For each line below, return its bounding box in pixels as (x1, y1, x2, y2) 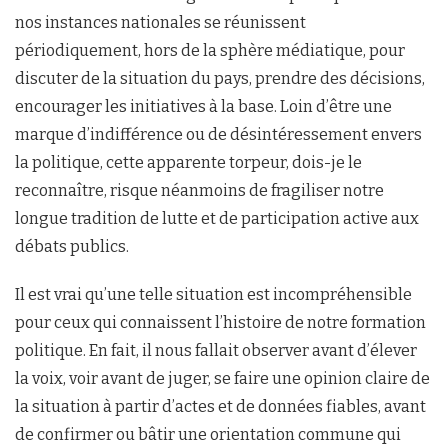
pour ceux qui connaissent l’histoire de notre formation (15, 313, 426, 333)
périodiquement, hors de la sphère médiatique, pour (15, 41, 405, 61)
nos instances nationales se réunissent (15, 13, 306, 33)
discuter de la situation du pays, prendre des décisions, (15, 69, 425, 89)
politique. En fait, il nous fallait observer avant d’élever (15, 341, 417, 361)
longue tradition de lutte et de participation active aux (15, 209, 419, 229)
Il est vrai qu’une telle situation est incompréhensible (15, 285, 412, 305)
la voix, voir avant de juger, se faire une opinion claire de (15, 369, 430, 389)
